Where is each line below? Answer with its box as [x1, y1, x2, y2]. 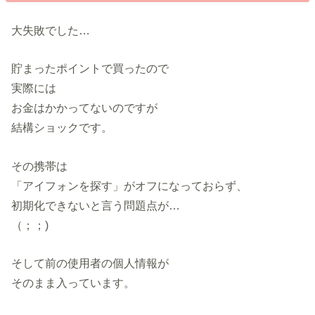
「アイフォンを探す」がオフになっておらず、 [11, 179, 248, 192]
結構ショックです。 [11, 121, 113, 134]
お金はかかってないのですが [11, 101, 158, 115]
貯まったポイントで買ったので [11, 62, 169, 75]
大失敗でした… [11, 23, 91, 37]
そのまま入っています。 [11, 276, 136, 290]
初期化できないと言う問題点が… [11, 198, 181, 212]
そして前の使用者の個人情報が [11, 257, 169, 270]
